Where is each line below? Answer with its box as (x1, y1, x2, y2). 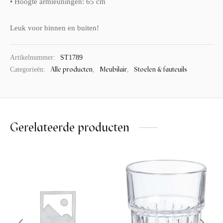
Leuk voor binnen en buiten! (10, 23, 99, 32)
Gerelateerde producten (10, 120, 129, 135)
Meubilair (100, 65, 127, 74)
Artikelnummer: (10, 53, 57, 61)
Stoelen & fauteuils (134, 65, 187, 74)
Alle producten (50, 65, 93, 74)
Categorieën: (10, 66, 47, 74)
